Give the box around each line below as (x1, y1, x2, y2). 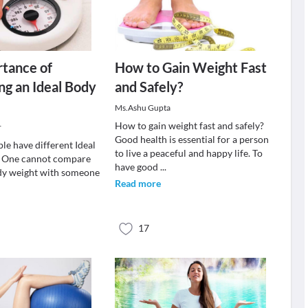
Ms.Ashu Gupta (114, 102, 170, 113)
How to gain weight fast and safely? (114, 120, 264, 131)
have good (114, 161, 160, 173)
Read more (114, 177, 161, 189)
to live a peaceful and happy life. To (114, 147, 263, 159)
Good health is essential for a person (114, 133, 269, 145)
